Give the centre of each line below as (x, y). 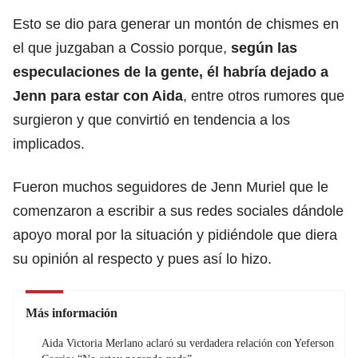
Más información (72, 312)
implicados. (49, 143)
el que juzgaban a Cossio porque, (122, 48)
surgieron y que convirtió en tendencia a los (151, 119)
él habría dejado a (268, 72)
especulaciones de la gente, (108, 72)
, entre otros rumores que (264, 95)
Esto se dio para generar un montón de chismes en (176, 24)
